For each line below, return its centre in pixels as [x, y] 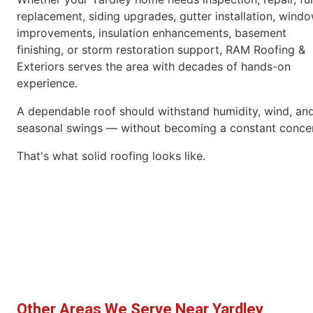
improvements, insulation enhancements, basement [152, 33]
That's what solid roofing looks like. [111, 156]
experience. [47, 83]
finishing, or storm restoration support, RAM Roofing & [161, 50]
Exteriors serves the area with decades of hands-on [154, 67]
